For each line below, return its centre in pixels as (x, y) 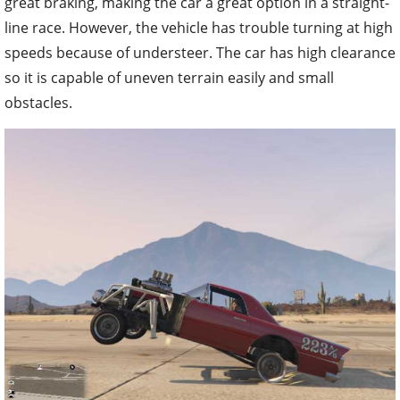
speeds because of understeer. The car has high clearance (200, 52)
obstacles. (38, 102)
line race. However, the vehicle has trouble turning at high (199, 27)
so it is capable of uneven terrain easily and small (169, 77)
